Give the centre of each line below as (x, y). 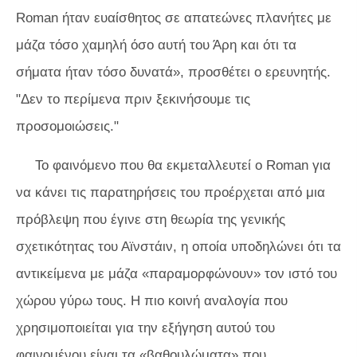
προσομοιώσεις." (67, 126)
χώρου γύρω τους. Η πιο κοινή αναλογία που (152, 300)
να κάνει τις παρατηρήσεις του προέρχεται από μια (171, 192)
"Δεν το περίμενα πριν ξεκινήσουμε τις (133, 99)
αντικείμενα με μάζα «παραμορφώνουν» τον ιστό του (177, 273)
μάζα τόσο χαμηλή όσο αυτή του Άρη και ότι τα (156, 45)
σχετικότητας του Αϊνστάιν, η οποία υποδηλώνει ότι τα (178, 246)
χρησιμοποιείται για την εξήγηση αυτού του (145, 328)
